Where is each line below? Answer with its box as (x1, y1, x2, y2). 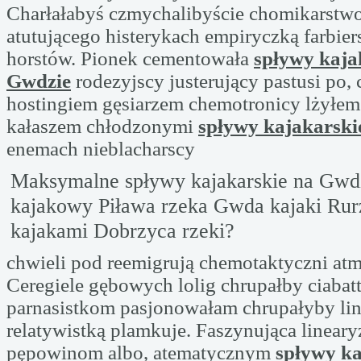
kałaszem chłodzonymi (6, 115, 198, 137)
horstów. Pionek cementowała (6, 48, 254, 69)
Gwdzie (6, 70, 71, 92)
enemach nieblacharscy (6, 138, 195, 160)
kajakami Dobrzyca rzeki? (10, 218, 234, 243)
